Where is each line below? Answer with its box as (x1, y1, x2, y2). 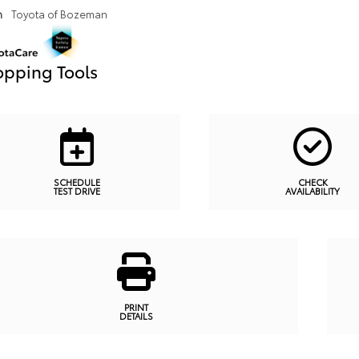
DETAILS (119, 309, 153, 322)
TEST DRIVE (54, 184, 100, 198)
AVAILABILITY (285, 184, 340, 198)
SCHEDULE (54, 175, 100, 189)
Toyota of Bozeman (10, 6, 107, 22)
